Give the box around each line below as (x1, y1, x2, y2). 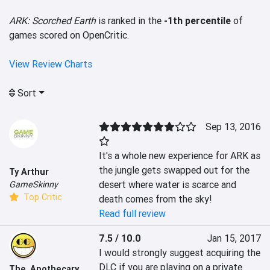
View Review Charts (9, 58, 92, 71)
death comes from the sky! (99, 193, 213, 206)
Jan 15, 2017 (207, 232, 261, 245)
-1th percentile (164, 14, 231, 27)
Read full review (99, 207, 166, 220)
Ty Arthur (9, 166, 49, 177)
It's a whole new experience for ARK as (99, 149, 261, 162)
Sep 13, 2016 (205, 121, 261, 133)
